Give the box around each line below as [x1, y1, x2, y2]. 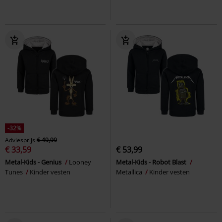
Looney [69, 157, 91, 166]
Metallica [116, 167, 144, 176]
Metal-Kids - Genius [5, 157, 63, 166]
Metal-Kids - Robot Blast [116, 157, 188, 166]
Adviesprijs [5, 135, 35, 144]
